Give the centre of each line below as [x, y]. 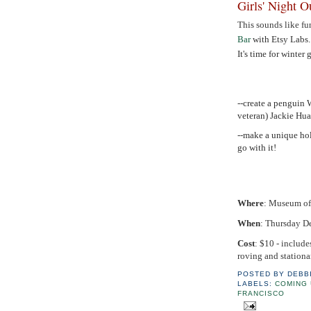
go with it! [258, 148]
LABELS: [257, 284]
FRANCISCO [261, 294]
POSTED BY [263, 274]
